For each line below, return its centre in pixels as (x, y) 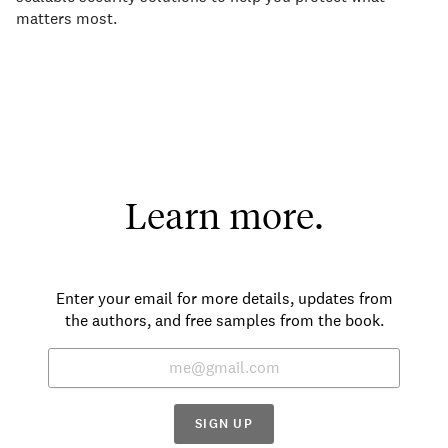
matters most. (66, 19)
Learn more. (224, 215)
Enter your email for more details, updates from (224, 299)
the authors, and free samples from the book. (224, 321)
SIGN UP (224, 424)
